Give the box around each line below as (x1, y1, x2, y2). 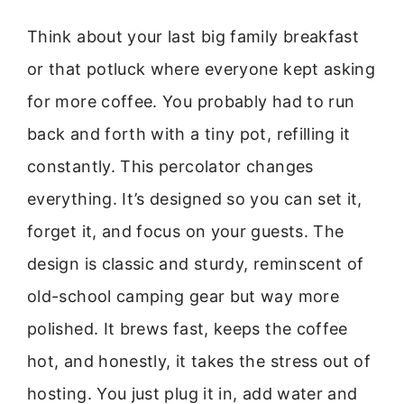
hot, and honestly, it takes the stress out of (27, 352, 372, 372)
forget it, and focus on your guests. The (27, 222, 344, 242)
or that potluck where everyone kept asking (27, 60, 376, 79)
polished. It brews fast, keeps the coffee (27, 319, 348, 339)
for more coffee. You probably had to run (27, 92, 355, 112)
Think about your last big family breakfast (27, 27, 360, 47)
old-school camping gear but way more (27, 287, 339, 307)
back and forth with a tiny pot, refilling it (27, 124, 351, 144)
